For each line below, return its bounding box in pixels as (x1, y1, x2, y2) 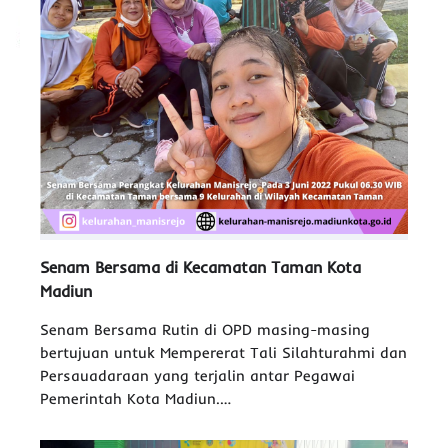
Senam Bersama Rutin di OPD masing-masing (40, 320, 370, 339)
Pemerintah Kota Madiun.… (40, 389, 231, 408)
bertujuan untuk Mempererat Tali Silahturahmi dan (40, 343, 407, 362)
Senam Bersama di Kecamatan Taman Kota (40, 257, 361, 277)
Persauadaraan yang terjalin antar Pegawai (40, 366, 355, 385)
